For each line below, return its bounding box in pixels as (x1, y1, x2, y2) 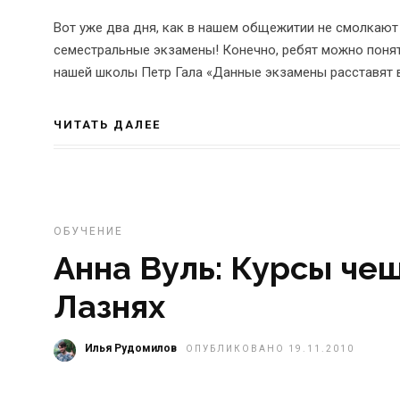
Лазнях (54, 287, 165, 325)
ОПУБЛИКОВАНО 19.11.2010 (186, 343, 354, 354)
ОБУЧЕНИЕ (54, 224, 123, 237)
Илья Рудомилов (85, 341, 177, 354)
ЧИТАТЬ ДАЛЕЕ (54, 117, 161, 131)
